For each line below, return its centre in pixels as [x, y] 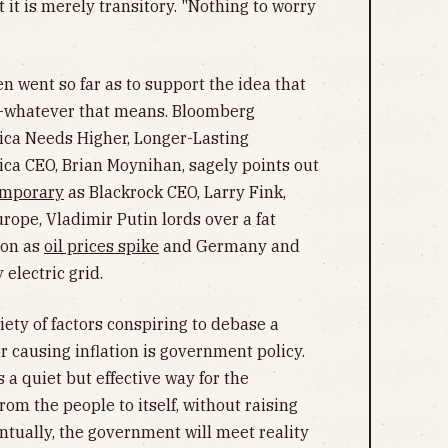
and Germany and [229, 245]
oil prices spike [101, 245]
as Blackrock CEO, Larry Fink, [175, 191]
